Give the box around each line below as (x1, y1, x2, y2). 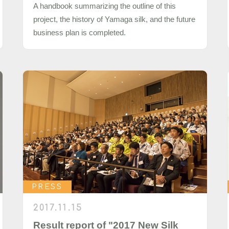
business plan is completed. (33, 28, 126, 37)
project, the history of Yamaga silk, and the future (33, 15, 195, 24)
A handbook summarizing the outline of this (33, 2, 176, 10)
